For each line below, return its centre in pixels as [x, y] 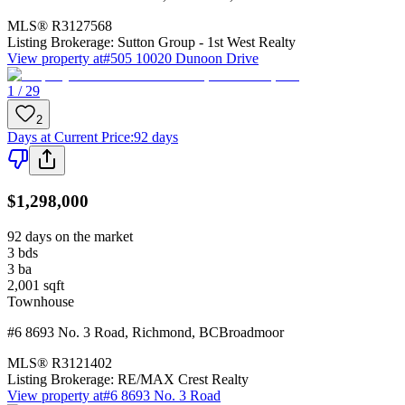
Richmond [162, 333]
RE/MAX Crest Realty [183, 380]
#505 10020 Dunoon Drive [181, 58]
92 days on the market [70, 237]
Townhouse [41, 302]
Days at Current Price [69, 137]
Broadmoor [251, 333]
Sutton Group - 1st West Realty [207, 42]
